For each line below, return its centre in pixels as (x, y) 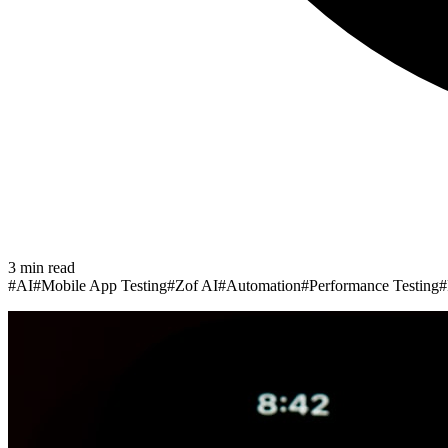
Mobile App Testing (104, 285)
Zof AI (196, 285)
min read (45, 267)
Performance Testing (374, 285)
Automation (263, 285)
